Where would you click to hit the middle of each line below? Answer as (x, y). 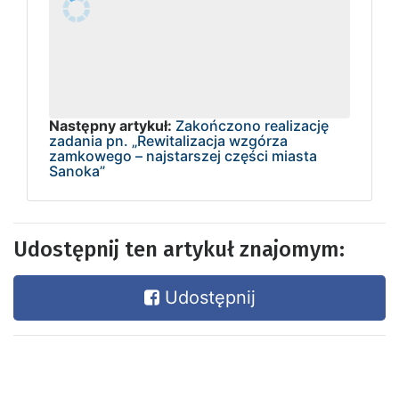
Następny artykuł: (110, 125)
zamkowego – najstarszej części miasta (183, 155)
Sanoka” (77, 171)
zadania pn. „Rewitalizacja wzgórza (168, 140)
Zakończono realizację (252, 125)
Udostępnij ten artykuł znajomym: (179, 249)
